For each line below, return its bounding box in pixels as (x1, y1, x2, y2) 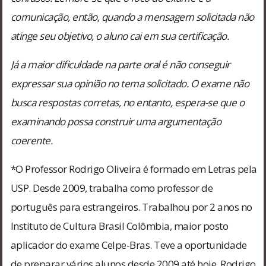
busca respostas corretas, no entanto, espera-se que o (10, 95, 245, 109)
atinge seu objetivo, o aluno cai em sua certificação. (10, 28, 229, 43)
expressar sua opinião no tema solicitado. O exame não (10, 76, 249, 90)
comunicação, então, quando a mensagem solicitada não (10, 9, 254, 24)
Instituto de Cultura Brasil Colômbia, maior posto (10, 218, 229, 233)
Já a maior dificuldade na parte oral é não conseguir (10, 57, 230, 71)
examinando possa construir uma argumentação (10, 114, 221, 128)
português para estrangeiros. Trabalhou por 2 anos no (10, 199, 252, 214)
